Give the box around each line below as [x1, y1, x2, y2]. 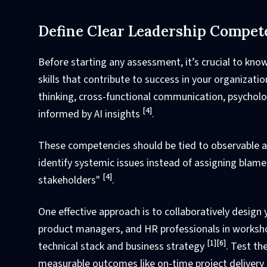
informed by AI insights [38, 106, 142, 122]
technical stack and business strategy [38, 238, 207, 254]
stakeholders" [38, 172, 103, 188]
